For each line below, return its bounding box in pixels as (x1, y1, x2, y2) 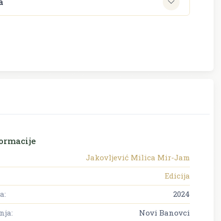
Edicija (165, 170, 190, 181)
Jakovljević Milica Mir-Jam (86, 152, 190, 162)
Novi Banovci (139, 207, 190, 218)
